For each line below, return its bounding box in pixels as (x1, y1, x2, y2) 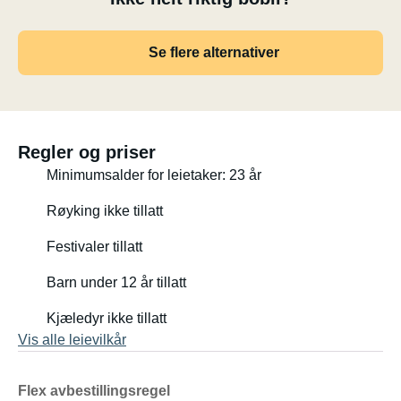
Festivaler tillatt (47, 239, 142, 254)
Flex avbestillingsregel (18, 383, 170, 398)
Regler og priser (18, 142, 156, 162)
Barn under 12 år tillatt (47, 275, 186, 290)
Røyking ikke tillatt (47, 203, 163, 218)
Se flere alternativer (148, 45, 279, 60)
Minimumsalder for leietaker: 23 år (47, 167, 261, 183)
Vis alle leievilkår (18, 332, 126, 347)
